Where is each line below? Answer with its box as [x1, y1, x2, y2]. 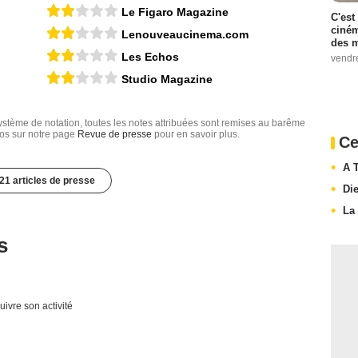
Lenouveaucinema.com [121, 27, 249, 41]
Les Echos [121, 50, 179, 63]
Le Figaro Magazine [121, 5, 229, 18]
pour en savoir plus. [152, 128, 240, 140]
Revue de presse [78, 128, 152, 140]
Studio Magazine [121, 72, 213, 86]
